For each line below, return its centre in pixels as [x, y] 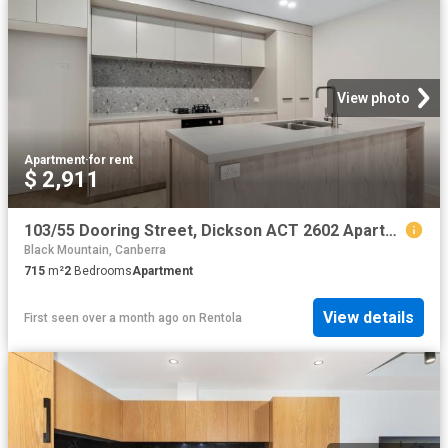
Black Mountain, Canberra [95, 250]
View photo [373, 98]
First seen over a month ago [101, 317]
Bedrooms [101, 271]
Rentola [220, 317]
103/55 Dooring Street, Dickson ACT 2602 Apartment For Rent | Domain [391, 231]
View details [368, 318]
